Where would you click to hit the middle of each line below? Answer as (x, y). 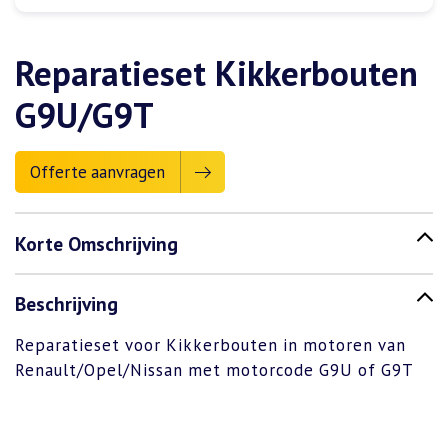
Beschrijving (66, 304)
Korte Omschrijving (96, 243)
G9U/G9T (84, 115)
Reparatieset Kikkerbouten (216, 73)
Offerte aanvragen (97, 172)
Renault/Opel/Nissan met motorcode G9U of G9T (214, 370)
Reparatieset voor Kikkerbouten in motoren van (210, 345)
